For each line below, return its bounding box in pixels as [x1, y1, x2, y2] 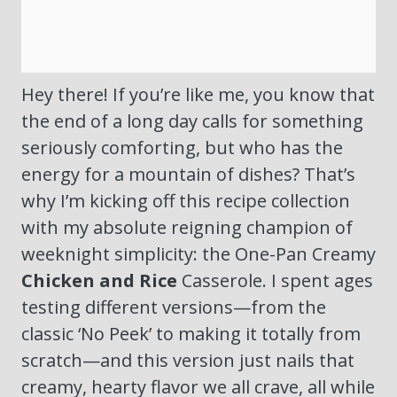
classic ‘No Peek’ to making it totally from [21, 322, 361, 346]
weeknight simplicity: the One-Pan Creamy [21, 242, 376, 267]
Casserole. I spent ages [177, 269, 373, 293]
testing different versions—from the [21, 295, 326, 320]
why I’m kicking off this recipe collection [21, 189, 350, 214]
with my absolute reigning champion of [21, 215, 353, 240]
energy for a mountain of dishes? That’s [21, 162, 355, 187]
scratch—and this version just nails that [21, 348, 354, 373]
